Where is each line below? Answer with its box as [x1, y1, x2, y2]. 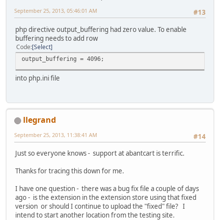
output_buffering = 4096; [22, 55, 104, 62]
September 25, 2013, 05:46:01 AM [14, 7, 97, 15]
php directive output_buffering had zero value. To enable [15, 25, 187, 34]
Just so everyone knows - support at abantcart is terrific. [15, 149, 185, 158]
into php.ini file [15, 73, 60, 82]
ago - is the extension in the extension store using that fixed [15, 193, 196, 202]
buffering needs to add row [15, 33, 98, 43]
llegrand [23, 114, 56, 126]
